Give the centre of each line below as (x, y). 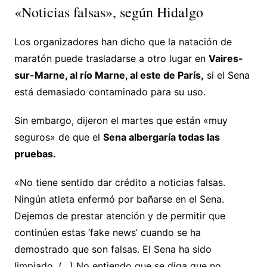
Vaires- (226, 58)
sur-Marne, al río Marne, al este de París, (109, 75)
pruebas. (35, 153)
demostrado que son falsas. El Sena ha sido (113, 249)
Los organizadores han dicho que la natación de (123, 41)
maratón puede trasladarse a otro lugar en (111, 58)
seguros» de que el (58, 137)
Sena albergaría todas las (161, 137)
